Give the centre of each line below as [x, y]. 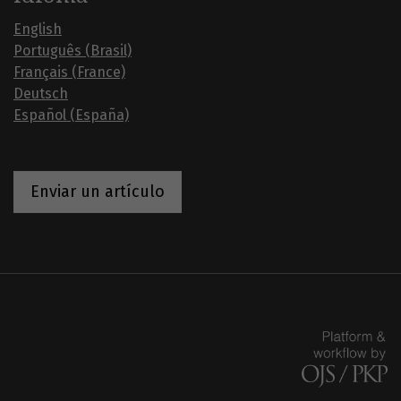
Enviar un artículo [98, 192]
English [38, 30]
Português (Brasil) [73, 51]
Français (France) [69, 73]
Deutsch [41, 94]
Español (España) [71, 115]
